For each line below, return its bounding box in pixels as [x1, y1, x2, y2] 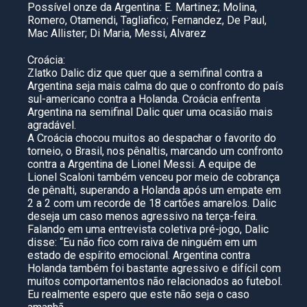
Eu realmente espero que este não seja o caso [27, 288, 249, 301]
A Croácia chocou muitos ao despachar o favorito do [27, 132, 276, 145]
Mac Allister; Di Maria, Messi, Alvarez [27, 27, 206, 40]
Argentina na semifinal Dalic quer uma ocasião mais [27, 106, 273, 119]
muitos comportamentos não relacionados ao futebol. [27, 275, 282, 288]
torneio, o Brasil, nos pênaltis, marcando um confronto [27, 145, 283, 158]
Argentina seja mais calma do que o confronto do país [27, 79, 284, 93]
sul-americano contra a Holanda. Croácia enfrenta [27, 93, 260, 106]
